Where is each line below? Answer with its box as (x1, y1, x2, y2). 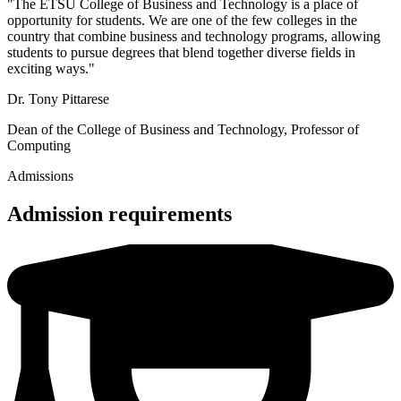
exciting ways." (7, 60, 95, 76)
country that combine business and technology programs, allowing (7, 28, 380, 44)
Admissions (7, 167, 73, 183)
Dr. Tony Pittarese (7, 90, 109, 107)
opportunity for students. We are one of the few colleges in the (7, 12, 357, 28)
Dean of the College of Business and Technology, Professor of (7, 121, 359, 137)
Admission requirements (7, 201, 232, 226)
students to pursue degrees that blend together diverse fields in (7, 44, 355, 60)
